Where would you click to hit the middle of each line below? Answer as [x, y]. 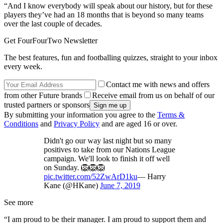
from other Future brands [43, 95]
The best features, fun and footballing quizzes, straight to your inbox [111, 57]
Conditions [21, 123]
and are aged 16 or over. [138, 123]
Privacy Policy [77, 123]
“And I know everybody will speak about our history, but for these [108, 5]
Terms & [171, 114]
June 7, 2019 [120, 185]
